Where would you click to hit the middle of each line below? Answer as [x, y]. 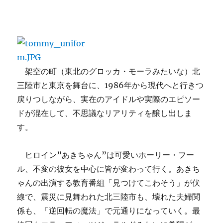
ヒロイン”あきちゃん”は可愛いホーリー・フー [106, 155]
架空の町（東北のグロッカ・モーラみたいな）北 [109, 71]
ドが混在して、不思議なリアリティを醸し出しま [105, 113]
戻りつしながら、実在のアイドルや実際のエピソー [109, 99]
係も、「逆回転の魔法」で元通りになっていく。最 [109, 211]
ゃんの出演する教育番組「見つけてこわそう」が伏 [109, 183]
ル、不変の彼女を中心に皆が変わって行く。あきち [109, 169]
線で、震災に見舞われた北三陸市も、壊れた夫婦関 [109, 197]
